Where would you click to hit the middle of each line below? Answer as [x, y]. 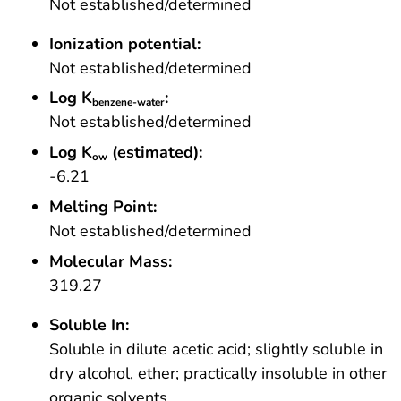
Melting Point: [103, 207]
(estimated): [155, 153]
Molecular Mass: [111, 261]
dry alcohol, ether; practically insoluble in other [218, 373]
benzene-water [128, 102]
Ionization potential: [125, 43]
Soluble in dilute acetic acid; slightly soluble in [216, 349]
